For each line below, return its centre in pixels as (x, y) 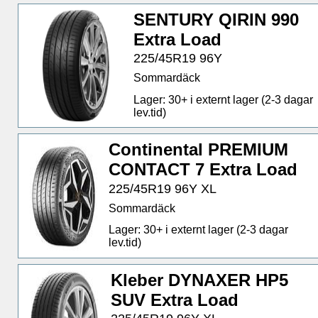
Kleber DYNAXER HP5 (199, 280)
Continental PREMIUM (198, 150)
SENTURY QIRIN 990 (216, 19)
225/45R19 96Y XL (162, 188)
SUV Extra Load (174, 300)
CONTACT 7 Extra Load (203, 170)
